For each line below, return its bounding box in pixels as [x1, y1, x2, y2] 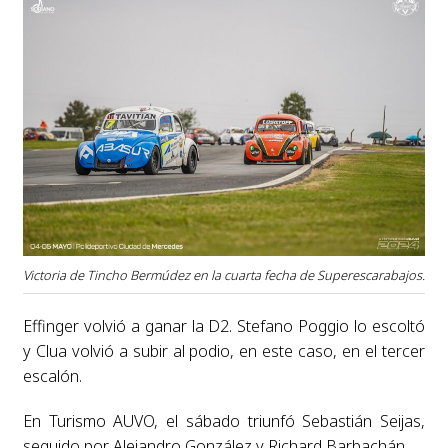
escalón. [22, 364, 82, 387]
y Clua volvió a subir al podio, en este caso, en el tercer [22, 339, 426, 362]
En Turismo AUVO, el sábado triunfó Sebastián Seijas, [22, 409, 426, 432]
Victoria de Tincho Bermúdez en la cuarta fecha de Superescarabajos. [22, 265, 425, 284]
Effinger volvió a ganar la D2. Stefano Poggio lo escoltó [22, 314, 426, 337]
